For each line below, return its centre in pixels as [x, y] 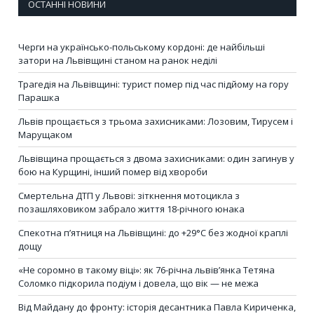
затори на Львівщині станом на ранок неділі [118, 61]
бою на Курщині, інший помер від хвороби [113, 172]
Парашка [39, 98]
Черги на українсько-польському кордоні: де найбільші [142, 47]
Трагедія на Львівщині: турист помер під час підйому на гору [153, 84]
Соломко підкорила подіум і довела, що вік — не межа [138, 284]
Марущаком [45, 135]
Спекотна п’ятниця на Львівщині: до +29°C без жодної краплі [153, 233]
